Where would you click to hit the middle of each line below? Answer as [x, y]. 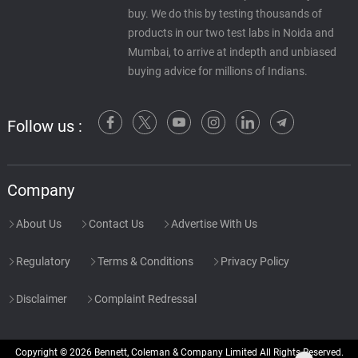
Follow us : [44, 126]
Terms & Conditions [144, 261]
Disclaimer [40, 298]
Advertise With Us [213, 223]
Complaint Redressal [144, 298]
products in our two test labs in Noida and [231, 33]
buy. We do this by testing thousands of [225, 14]
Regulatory [42, 261]
